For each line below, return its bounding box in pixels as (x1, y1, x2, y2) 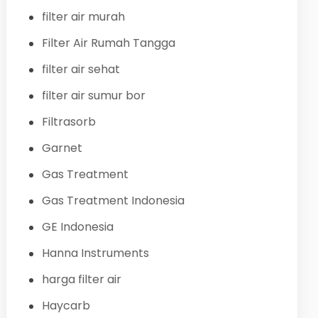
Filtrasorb (41, 113, 96, 130)
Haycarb (41, 297, 90, 314)
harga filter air (41, 270, 121, 287)
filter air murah (41, 8, 125, 25)
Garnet (41, 139, 82, 156)
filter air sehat (41, 60, 120, 77)
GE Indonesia (41, 218, 114, 235)
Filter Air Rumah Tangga (41, 34, 175, 51)
